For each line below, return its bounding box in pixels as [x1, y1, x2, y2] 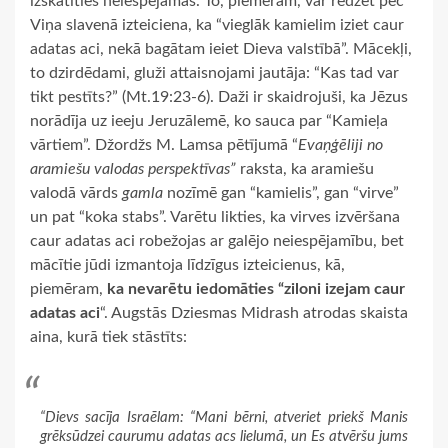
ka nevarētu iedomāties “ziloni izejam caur [107, 280, 405, 297]
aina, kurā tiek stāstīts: [30, 328, 187, 345]
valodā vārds [30, 184, 122, 201]
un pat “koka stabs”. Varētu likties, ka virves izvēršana [30, 208, 400, 225]
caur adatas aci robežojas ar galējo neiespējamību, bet [30, 232, 404, 249]
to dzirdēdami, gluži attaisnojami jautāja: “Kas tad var [30, 64, 399, 81]
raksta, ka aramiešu [240, 160, 374, 177]
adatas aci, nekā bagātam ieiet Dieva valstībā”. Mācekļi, [30, 40, 412, 57]
